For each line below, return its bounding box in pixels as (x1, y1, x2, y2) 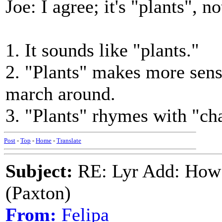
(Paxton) (5, 182, 71, 203)
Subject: (5, 161, 73, 181)
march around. (5, 83, 115, 104)
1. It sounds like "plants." (5, 40, 199, 60)
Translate (56, 137, 81, 144)
